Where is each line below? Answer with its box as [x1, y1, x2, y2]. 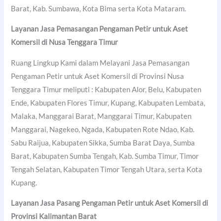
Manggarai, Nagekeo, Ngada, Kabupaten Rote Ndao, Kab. [11, 125, 195, 134]
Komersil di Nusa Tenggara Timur [11, 38, 118, 47]
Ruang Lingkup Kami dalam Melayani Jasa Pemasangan [11, 58, 190, 67]
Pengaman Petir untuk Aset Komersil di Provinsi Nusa [11, 72, 184, 80]
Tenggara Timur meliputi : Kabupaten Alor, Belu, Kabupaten [11, 85, 202, 94]
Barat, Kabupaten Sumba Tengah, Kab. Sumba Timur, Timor [11, 151, 199, 160]
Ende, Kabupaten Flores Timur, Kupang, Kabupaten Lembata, [11, 98, 206, 107]
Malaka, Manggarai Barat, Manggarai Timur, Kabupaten [11, 111, 192, 120]
